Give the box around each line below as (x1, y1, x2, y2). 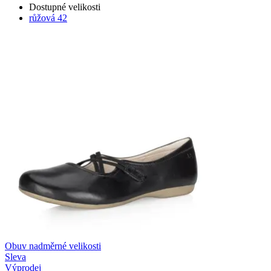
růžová (29, 13, 55, 24)
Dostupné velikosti (29, 2, 100, 13)
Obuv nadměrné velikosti (5, 241, 101, 252)
